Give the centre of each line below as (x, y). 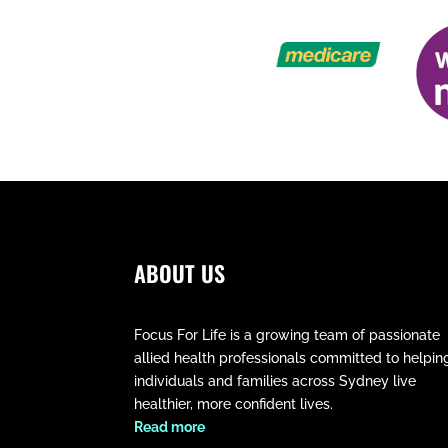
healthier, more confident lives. (234, 403)
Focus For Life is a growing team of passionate (287, 334)
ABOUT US (180, 273)
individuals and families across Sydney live (275, 380)
